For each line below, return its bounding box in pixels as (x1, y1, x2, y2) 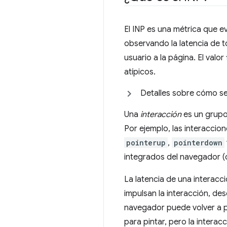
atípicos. (124, 66, 156, 77)
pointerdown (174, 137, 222, 147)
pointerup (126, 137, 166, 147)
